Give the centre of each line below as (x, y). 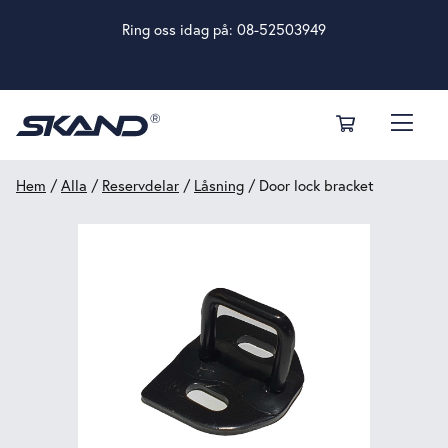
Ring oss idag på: (179, 29)
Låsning (219, 185)
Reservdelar (140, 185)
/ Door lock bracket (309, 185)
